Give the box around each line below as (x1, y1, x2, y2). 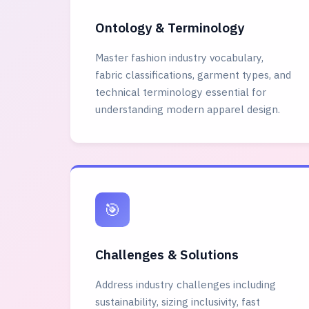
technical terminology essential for (95, 85, 266, 99)
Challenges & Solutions (95, 246, 239, 263)
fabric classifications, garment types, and (95, 68, 291, 81)
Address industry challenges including (95, 277, 276, 291)
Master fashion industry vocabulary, (95, 50, 263, 64)
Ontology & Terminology (95, 19, 244, 36)
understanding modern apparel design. (95, 102, 280, 116)
